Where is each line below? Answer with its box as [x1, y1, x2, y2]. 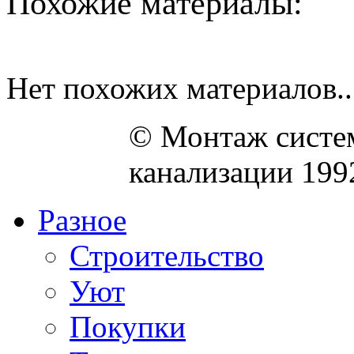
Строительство [70, 238, 264, 273]
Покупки [70, 309, 186, 344]
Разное [38, 202, 126, 237]
